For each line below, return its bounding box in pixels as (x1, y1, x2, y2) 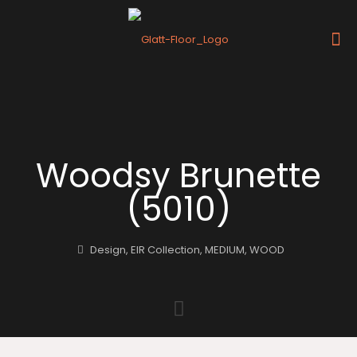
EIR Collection (130, 242, 200, 257)
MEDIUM (204, 242, 245, 257)
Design (89, 242, 126, 257)
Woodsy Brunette (36, 152, 321, 199)
